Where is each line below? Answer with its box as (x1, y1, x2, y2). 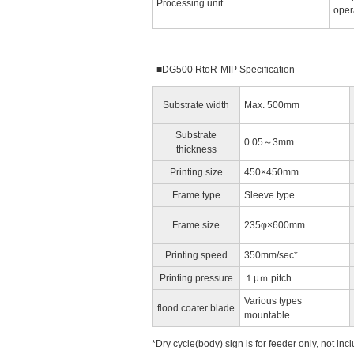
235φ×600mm (244, 220, 305, 231)
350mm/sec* (244, 250, 298, 261)
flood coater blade (157, 303, 235, 314)
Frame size (172, 220, 220, 231)
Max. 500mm (244, 100, 299, 111)
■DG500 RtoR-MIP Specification (156, 64, 295, 75)
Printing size (169, 167, 223, 178)
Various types (244, 296, 302, 307)
